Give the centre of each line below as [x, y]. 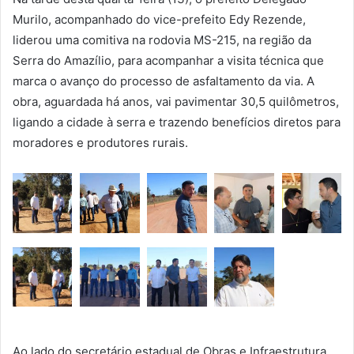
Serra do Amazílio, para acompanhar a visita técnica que [168, 61]
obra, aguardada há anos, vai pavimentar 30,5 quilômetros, [176, 102]
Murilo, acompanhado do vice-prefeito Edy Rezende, [159, 20]
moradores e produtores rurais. [100, 143]
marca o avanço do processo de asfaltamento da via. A [164, 81]
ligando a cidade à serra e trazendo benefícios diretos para [177, 122]
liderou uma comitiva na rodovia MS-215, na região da [162, 40]
